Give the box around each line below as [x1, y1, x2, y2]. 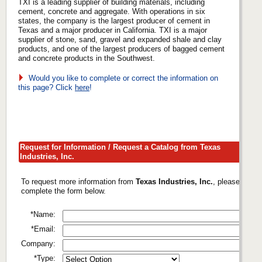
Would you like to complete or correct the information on [24, 73, 218, 82]
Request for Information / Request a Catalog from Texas [20, 142, 220, 151]
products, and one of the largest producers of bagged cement [18, 44, 225, 53]
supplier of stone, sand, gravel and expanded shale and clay [18, 35, 222, 44]
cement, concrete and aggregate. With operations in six [18, 6, 205, 16]
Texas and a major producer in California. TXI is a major [18, 25, 207, 35]
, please [213, 177, 240, 186]
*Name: [30, 209, 56, 219]
